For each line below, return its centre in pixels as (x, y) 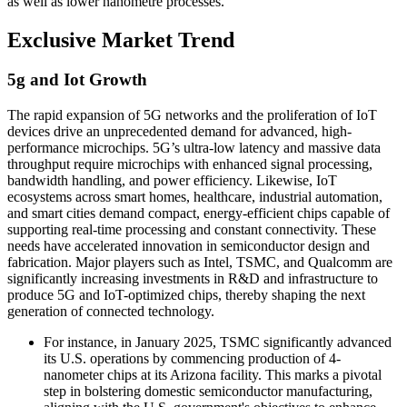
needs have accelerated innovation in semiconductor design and (189, 246)
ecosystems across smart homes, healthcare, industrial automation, (195, 197)
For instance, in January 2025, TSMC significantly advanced (218, 342)
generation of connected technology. (111, 312)
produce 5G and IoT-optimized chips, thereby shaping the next (186, 295)
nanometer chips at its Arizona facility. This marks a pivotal (213, 375)
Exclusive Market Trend (121, 40)
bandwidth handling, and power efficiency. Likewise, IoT (172, 181)
